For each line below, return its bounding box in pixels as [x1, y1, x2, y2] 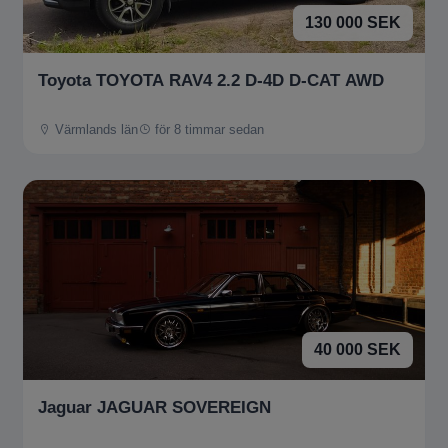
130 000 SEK [305, 13, 401, 31]
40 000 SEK [314, 341, 401, 359]
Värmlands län [51, 122, 138, 138]
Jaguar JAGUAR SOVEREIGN [38, 398, 271, 418]
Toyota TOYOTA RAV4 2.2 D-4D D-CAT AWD [38, 70, 384, 90]
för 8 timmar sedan [151, 122, 264, 138]
